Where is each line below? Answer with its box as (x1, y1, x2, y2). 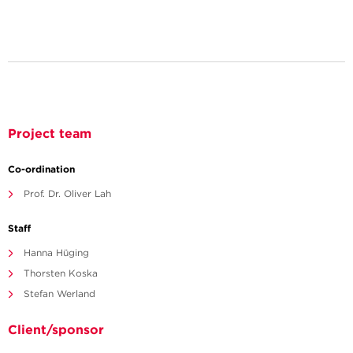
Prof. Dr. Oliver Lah (24, 187, 111, 199)
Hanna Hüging (24, 246, 89, 258)
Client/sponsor (8, 321, 104, 337)
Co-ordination (8, 162, 75, 175)
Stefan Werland (24, 287, 95, 299)
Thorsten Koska (24, 266, 98, 279)
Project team (8, 124, 91, 141)
